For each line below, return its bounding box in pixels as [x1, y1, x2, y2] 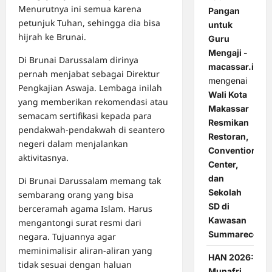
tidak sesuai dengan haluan [18, 259, 132, 271]
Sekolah [208, 187, 242, 198]
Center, [208, 159, 239, 170]
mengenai [208, 75, 247, 86]
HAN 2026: [208, 252, 254, 263]
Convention [208, 145, 257, 156]
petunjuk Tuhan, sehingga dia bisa [18, 17, 160, 29]
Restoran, [208, 131, 249, 142]
